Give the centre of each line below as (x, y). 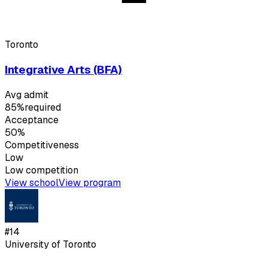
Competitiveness (42, 145)
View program (90, 182)
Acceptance (32, 120)
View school (32, 182)
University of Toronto (51, 244)
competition (51, 170)
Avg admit (27, 95)
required (43, 107)
